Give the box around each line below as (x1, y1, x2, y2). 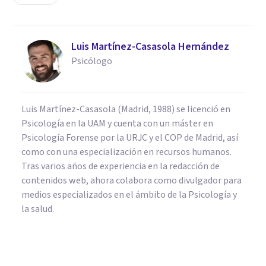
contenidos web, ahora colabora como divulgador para (21, 173, 242, 187)
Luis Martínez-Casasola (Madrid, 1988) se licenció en (21, 102, 230, 116)
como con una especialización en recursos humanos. (21, 145, 232, 159)
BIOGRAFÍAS (19, 252, 66, 263)
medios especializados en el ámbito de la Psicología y (21, 188, 237, 201)
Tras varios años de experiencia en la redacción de (21, 159, 220, 173)
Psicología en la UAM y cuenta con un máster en (21, 116, 213, 130)
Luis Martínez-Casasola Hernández (71, 39, 229, 54)
